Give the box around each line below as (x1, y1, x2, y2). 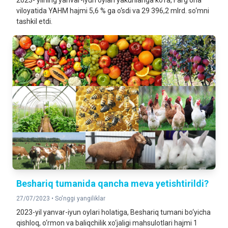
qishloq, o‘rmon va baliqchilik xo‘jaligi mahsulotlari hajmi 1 (16, 219, 197, 227)
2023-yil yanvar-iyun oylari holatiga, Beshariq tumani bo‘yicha (16, 208, 211, 216)
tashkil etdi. (16, 17, 52, 25)
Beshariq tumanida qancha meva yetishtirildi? (16, 178, 209, 189)
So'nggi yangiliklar (55, 195, 105, 202)
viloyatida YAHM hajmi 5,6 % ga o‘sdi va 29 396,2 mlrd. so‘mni (16, 7, 209, 15)
